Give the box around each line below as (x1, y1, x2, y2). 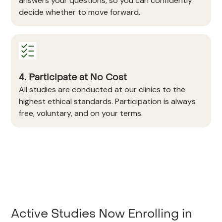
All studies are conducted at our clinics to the (19, 84, 186, 95)
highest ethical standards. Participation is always (19, 96, 196, 107)
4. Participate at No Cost (19, 72, 127, 83)
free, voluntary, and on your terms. (19, 108, 143, 118)
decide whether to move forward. (19, 7, 141, 17)
